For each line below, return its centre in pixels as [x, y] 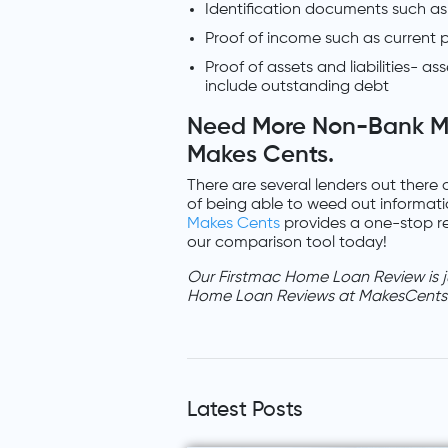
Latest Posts [245, 411]
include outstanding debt [297, 87]
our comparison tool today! [287, 243]
